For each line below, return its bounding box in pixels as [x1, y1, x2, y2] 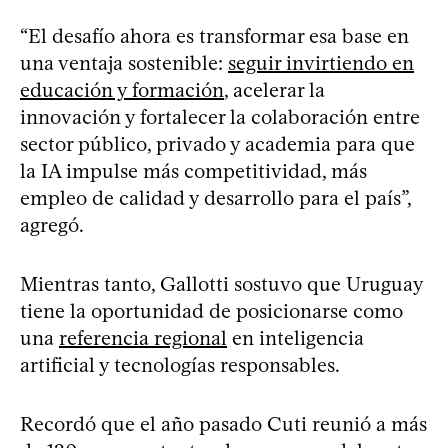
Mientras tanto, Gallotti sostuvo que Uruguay [20, 271, 423, 296]
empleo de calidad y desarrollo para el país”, [20, 185, 411, 210]
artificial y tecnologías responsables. [20, 352, 340, 377]
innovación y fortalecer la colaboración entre [20, 104, 420, 129]
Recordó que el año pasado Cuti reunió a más [20, 411, 427, 436]
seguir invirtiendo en [228, 50, 414, 75]
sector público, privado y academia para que [20, 131, 415, 156]
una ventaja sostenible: [20, 50, 228, 75]
